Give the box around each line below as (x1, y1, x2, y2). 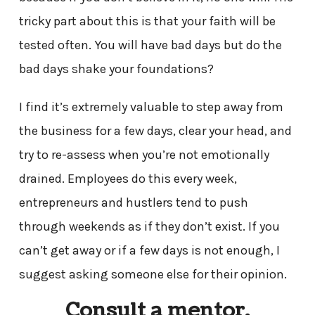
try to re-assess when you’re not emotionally (18, 146, 269, 162)
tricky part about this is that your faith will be (18, 13, 276, 29)
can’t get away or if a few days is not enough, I (18, 242, 280, 258)
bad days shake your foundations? (18, 60, 214, 77)
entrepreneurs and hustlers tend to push (18, 194, 248, 210)
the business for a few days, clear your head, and (18, 122, 292, 139)
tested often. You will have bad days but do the (18, 37, 282, 53)
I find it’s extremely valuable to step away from (18, 98, 283, 115)
